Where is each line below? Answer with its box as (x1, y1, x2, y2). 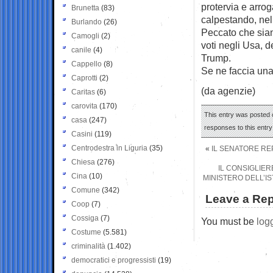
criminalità (71, 241, 105, 250)
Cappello (71, 59, 102, 68)
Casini (71, 129, 93, 138)
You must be (201, 215, 257, 227)
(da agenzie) (201, 85, 255, 96)
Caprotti (71, 73, 97, 82)
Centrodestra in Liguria (71, 143, 147, 152)
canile (71, 45, 91, 54)
